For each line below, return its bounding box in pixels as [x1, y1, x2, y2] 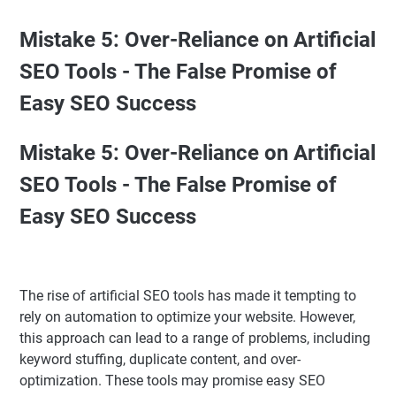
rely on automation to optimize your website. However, [19, 308, 355, 326]
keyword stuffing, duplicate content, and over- [19, 351, 301, 369]
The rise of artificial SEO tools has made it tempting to [19, 287, 356, 305]
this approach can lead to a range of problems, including [19, 330, 370, 347]
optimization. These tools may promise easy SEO [19, 372, 325, 390]
